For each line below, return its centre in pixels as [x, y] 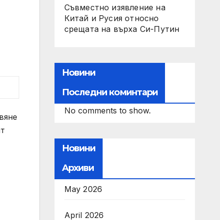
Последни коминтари [110, 92]
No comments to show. [107, 110]
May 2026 [83, 189]
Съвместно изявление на [115, 7]
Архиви [78, 168]
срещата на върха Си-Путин [122, 29]
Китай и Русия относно [111, 18]
